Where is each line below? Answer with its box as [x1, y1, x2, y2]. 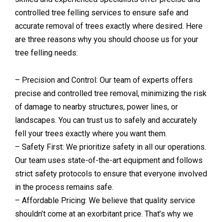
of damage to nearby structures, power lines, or [15, 102, 178, 112]
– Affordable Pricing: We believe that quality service [15, 196, 195, 206]
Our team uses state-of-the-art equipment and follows [15, 156, 203, 166]
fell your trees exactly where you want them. [15, 129, 167, 139]
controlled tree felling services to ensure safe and [15, 8, 188, 18]
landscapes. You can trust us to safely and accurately [15, 115, 197, 125]
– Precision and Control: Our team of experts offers [15, 75, 193, 85]
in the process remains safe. [15, 182, 113, 192]
